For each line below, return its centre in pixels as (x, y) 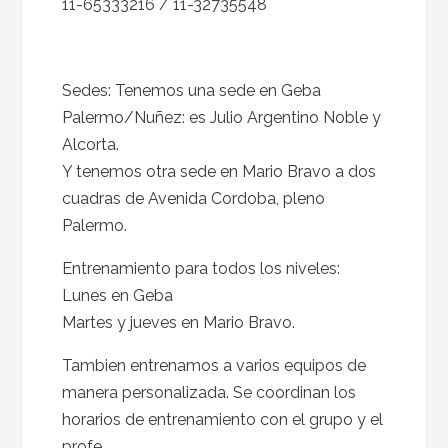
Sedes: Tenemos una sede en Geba (192, 90)
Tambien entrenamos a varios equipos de (214, 365)
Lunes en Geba (118, 295)
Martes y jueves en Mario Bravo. (179, 322)
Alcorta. (91, 144)
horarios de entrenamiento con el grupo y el (223, 419)
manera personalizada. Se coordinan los (209, 392)
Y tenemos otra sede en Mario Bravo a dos (219, 171)
